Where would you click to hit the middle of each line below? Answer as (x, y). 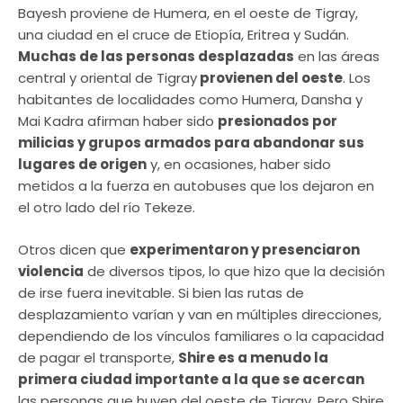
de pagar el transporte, (98, 357)
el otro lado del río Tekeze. (107, 208)
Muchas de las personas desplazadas (156, 57)
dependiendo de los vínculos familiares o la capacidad (201, 336)
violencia (51, 271)
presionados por (278, 121)
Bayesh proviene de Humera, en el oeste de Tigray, (188, 13)
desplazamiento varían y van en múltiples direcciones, (200, 314)
